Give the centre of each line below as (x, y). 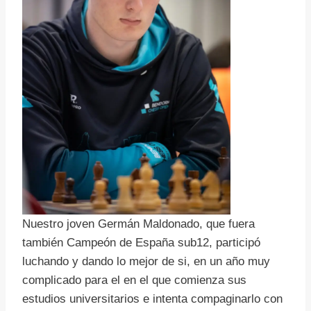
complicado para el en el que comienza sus (134, 280)
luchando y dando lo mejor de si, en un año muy (146, 262)
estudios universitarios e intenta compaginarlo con (152, 299)
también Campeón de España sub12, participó (141, 243)
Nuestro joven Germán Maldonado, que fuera (138, 224)
